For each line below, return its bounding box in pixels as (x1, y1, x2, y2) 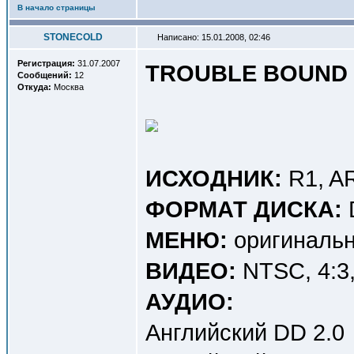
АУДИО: (145, 288, 234, 314)
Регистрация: (17, 58, 75, 68)
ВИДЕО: (145, 258, 236, 284)
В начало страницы (17, 3, 96, 12)
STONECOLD (43, 32, 103, 43)
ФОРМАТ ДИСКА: (145, 196, 342, 222)
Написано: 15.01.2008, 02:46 (155, 32, 270, 42)
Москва (51, 82, 84, 92)
